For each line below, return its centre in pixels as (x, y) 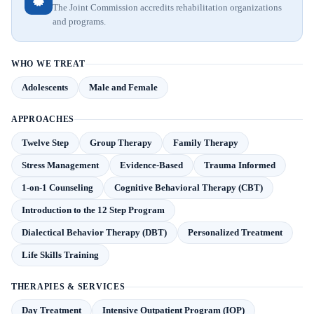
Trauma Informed (240, 165)
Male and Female (123, 87)
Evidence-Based (151, 165)
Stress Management (60, 165)
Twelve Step (45, 143)
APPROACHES (43, 119)
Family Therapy (206, 143)
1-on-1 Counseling (57, 187)
